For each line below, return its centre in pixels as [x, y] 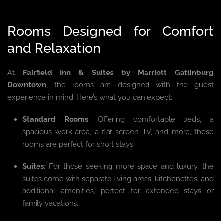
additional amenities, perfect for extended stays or [118, 191]
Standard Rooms [55, 120]
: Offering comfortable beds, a [151, 120]
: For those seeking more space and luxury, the [129, 166]
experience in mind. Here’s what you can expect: [90, 97]
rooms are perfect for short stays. [78, 144]
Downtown [27, 85]
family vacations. [50, 203]
